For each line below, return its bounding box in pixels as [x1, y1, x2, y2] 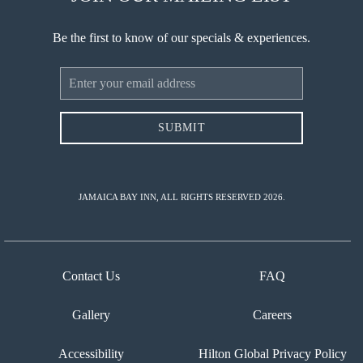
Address [59, 93, 96, 106]
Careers [253, 307, 292, 322]
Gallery [71, 307, 110, 322]
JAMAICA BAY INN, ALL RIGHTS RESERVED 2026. [78, 191, 285, 202]
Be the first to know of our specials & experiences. [53, 30, 310, 45]
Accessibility [58, 346, 124, 361]
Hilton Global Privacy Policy [198, 346, 347, 361]
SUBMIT [157, 121, 206, 134]
